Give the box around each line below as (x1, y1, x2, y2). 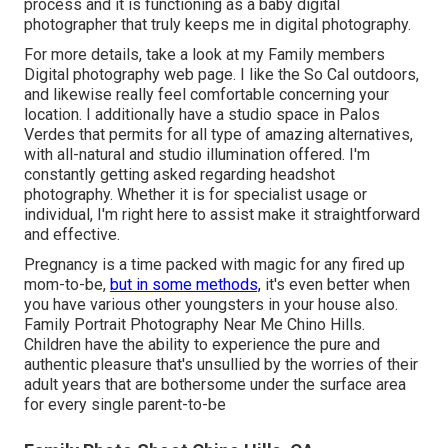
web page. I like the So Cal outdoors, (160, 64, 419, 84)
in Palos (319, 104, 380, 124)
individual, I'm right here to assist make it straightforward (24, 204, 420, 224)
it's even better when (261, 274, 410, 294)
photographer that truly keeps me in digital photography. (24, 14, 411, 34)
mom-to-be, (24, 274, 110, 294)
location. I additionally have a (24, 104, 228, 124)
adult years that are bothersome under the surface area (24, 374, 406, 394)
